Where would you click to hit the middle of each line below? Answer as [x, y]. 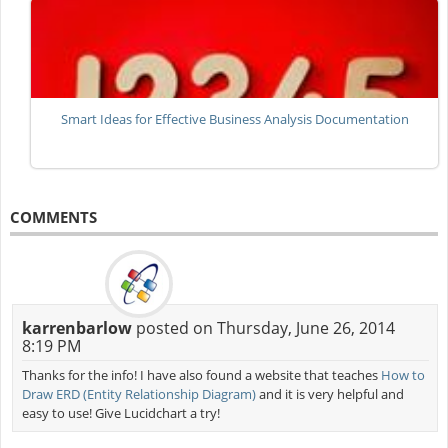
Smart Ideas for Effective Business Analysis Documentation [234, 119]
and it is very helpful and [329, 393]
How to [402, 374]
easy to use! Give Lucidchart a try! [120, 412]
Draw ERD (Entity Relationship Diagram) [138, 393]
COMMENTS [53, 216]
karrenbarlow [76, 327]
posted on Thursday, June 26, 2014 [263, 327]
